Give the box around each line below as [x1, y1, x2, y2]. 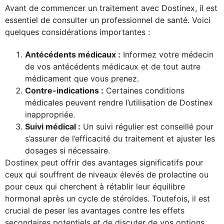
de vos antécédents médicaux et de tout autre [25, 61, 200, 72]
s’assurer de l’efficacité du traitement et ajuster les [25, 133, 215, 144]
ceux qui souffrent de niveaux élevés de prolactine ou [5, 169, 208, 180]
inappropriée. [25, 109, 75, 120]
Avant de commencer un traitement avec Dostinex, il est [5, 3, 217, 13]
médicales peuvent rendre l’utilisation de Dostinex [25, 97, 213, 108]
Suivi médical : [25, 121, 80, 132]
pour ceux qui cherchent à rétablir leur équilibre [5, 181, 185, 192]
